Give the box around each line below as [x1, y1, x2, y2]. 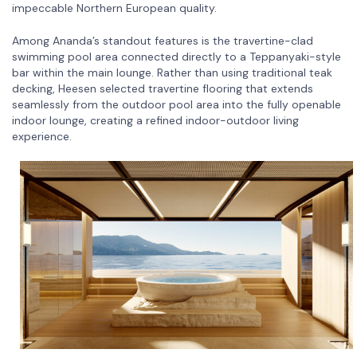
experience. [12, 129, 72, 144]
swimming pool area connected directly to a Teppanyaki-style [12, 49, 341, 65]
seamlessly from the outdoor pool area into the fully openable [12, 97, 341, 112]
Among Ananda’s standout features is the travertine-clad [12, 33, 313, 49]
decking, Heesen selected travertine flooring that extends [12, 81, 313, 96]
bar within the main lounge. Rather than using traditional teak [12, 65, 332, 80]
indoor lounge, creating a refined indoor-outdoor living [12, 113, 299, 128]
